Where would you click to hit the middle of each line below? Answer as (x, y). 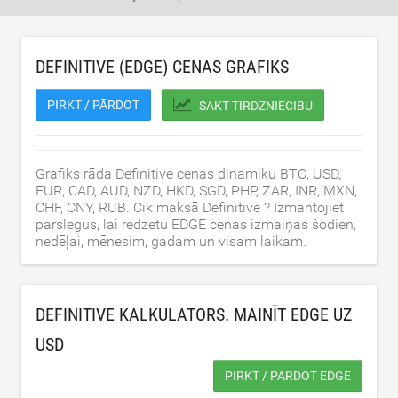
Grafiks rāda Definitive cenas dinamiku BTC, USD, (188, 174)
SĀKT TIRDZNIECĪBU (256, 106)
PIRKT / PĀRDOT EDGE (288, 376)
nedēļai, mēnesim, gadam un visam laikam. (171, 241)
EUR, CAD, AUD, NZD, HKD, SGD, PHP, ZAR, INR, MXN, (196, 191)
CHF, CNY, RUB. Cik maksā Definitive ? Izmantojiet (190, 207)
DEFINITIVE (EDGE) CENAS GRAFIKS (162, 67)
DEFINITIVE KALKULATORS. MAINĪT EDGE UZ (194, 314)
